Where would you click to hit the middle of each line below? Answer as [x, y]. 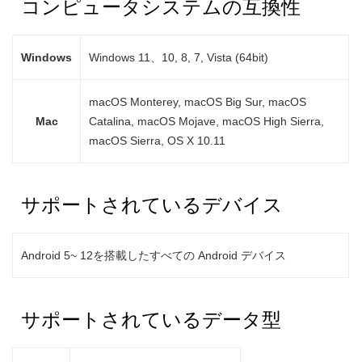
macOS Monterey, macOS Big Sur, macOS [198, 102]
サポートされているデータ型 [151, 320]
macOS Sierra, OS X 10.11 [158, 141]
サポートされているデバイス [152, 205]
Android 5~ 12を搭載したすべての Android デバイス [154, 255]
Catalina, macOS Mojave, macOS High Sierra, [207, 121]
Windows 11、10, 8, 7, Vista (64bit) [179, 57]
